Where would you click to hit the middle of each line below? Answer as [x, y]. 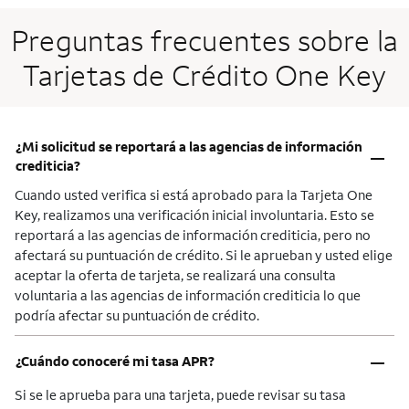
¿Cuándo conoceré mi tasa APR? [115, 361]
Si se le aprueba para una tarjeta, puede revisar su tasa [180, 394]
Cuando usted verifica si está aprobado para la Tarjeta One [194, 195]
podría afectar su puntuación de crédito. [137, 316]
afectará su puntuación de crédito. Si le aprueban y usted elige [204, 256]
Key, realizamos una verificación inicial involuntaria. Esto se [194, 215]
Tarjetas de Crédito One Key [204, 75]
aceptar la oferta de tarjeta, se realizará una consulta [175, 276]
